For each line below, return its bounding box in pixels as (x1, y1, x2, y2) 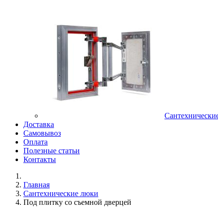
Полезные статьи (23, 146, 80, 155)
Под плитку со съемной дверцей (23, 198, 131, 206)
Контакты (23, 155, 56, 163)
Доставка (23, 120, 54, 128)
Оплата (23, 137, 48, 146)
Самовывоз (23, 128, 61, 137)
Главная (23, 180, 50, 189)
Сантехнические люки (23, 189, 98, 198)
